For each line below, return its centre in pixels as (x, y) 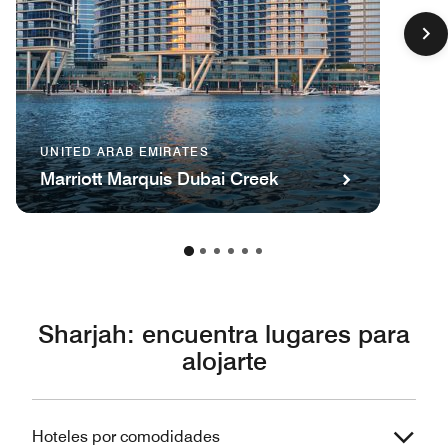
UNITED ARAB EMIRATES (124, 151)
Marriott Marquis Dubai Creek (159, 178)
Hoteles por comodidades (126, 436)
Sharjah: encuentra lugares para (224, 333)
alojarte (224, 360)
